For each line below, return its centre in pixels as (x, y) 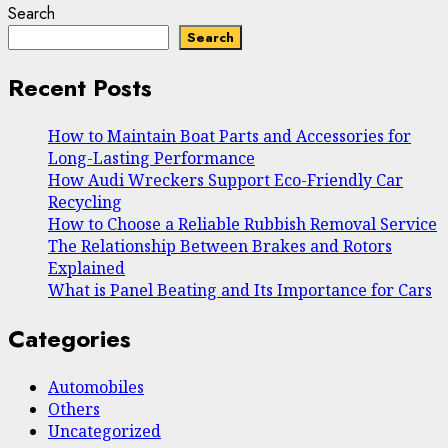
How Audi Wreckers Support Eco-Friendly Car (225, 179)
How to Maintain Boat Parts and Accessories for (229, 135)
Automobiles (96, 386)
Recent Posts (80, 87)
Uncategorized (104, 430)
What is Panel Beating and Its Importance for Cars (240, 289)
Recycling (85, 201)
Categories (69, 338)
